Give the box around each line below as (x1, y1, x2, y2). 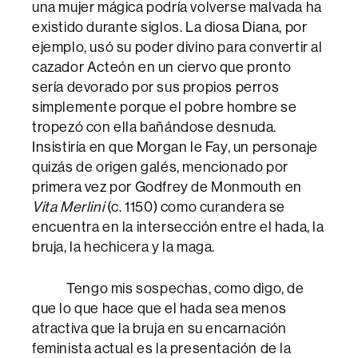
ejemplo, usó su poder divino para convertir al (32, 39, 323, 55)
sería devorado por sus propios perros (32, 79, 280, 95)
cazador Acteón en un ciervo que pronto (32, 59, 292, 75)
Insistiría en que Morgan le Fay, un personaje (32, 139, 319, 155)
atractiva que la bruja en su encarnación (32, 320, 288, 336)
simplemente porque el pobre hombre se (32, 99, 297, 115)
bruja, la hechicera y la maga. (32, 239, 216, 255)
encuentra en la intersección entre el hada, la (32, 219, 324, 235)
